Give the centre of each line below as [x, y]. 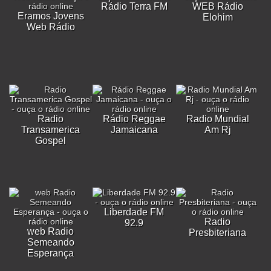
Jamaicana [134, 130]
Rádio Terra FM [134, 6]
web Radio [51, 231]
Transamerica [51, 130]
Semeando [51, 242]
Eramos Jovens [51, 16]
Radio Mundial [217, 119]
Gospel [51, 141]
